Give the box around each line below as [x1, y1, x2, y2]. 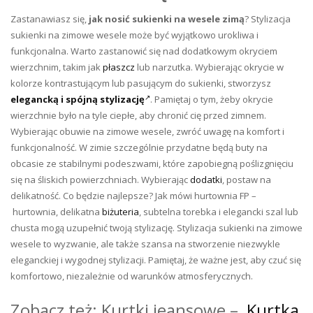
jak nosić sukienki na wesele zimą [89, 13, 245, 26]
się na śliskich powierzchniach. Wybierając [10, 173, 190, 187]
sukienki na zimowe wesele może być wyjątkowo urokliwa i [10, 29, 259, 42]
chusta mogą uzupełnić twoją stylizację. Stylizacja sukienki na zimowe [10, 221, 303, 235]
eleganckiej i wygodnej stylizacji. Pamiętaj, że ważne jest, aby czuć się [10, 254, 301, 267]
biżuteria [102, 205, 139, 219]
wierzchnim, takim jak [10, 61, 103, 74]
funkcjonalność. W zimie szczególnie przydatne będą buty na [10, 141, 268, 154]
